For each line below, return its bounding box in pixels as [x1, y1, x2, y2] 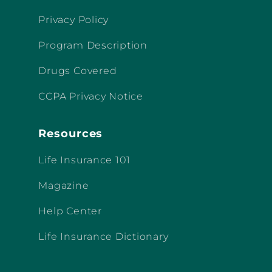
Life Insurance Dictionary [38, 230, 169, 242]
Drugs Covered [38, 64, 117, 76]
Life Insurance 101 [38, 154, 131, 166]
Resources [38, 126, 103, 140]
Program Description [38, 39, 148, 51]
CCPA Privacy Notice [38, 90, 143, 102]
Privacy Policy [38, 13, 109, 25]
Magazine [38, 179, 89, 191]
